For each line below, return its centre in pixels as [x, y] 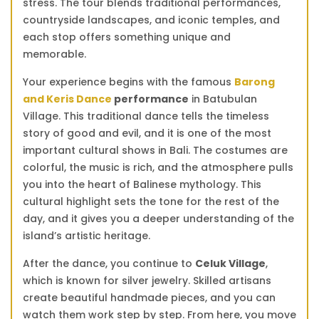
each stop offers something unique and [127, 37]
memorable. [54, 54]
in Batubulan [223, 99]
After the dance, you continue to [109, 263]
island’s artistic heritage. [87, 235]
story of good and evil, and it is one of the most [147, 133]
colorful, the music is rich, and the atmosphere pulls [158, 167]
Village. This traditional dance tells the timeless [146, 116]
